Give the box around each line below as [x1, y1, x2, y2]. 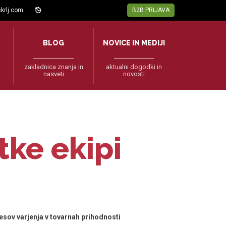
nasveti [43, 70, 64, 78]
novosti [123, 70, 145, 78]
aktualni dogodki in [106, 63, 162, 71]
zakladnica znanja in [24, 63, 83, 71]
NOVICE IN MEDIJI [103, 39, 165, 47]
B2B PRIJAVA [132, 7, 169, 14]
